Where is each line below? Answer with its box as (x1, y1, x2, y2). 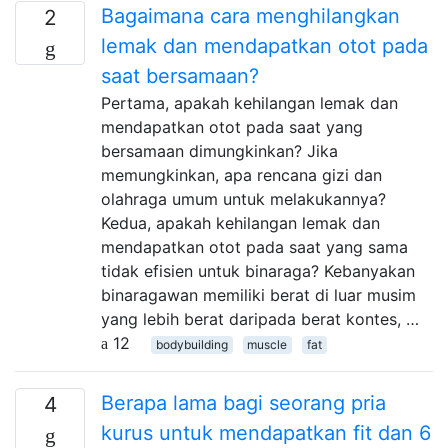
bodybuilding (155, 336, 228, 352)
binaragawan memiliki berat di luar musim (101, 284, 416, 305)
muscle (247, 336, 288, 352)
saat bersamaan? (101, 63, 259, 88)
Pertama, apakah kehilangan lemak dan (101, 92, 398, 113)
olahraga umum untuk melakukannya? (101, 188, 386, 209)
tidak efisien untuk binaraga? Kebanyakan (101, 260, 415, 281)
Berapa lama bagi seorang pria (101, 390, 386, 415)
